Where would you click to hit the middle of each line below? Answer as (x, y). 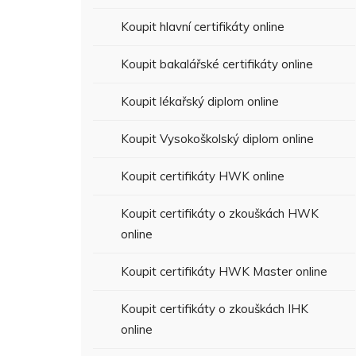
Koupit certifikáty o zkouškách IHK (215, 309)
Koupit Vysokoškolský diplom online (217, 139)
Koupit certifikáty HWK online (203, 176)
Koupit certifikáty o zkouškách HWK (220, 213)
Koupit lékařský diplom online (200, 101)
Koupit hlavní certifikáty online (203, 27)
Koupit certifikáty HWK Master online (224, 271)
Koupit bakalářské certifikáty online (217, 64)
